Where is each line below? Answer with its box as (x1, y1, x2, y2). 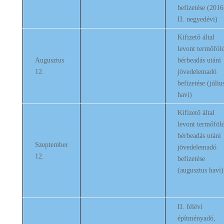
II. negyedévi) (177, 15, 217, 23)
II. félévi (177, 203, 202, 210)
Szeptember (34, 141, 68, 148)
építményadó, (177, 214, 215, 222)
